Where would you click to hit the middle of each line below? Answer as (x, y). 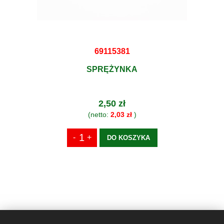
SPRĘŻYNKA (112, 69)
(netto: (99, 114)
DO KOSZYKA (128, 137)
